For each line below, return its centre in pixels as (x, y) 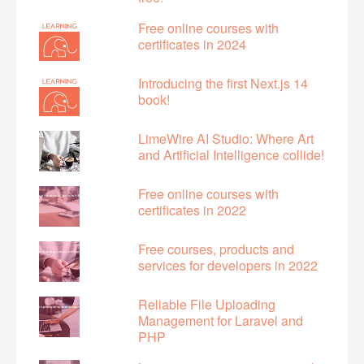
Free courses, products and (216, 249)
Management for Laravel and (221, 321)
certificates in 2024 (192, 45)
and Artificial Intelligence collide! (231, 155)
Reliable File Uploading (207, 305)
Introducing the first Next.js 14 (223, 84)
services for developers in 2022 (228, 266)
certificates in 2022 (192, 210)
